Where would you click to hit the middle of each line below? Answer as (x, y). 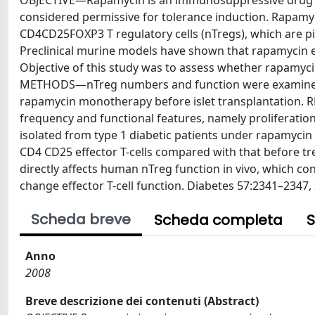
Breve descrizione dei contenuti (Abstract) (142, 301)
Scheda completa (218, 220)
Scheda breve (81, 219)
